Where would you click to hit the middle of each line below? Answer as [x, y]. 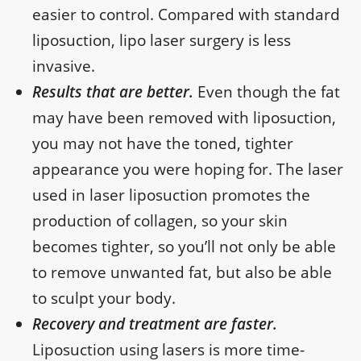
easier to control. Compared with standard [186, 15]
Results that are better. [115, 92]
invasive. [64, 66]
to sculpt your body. [104, 299]
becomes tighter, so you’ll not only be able [184, 247]
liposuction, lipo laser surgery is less [162, 41]
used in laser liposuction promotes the [171, 195]
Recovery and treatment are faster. [155, 324]
